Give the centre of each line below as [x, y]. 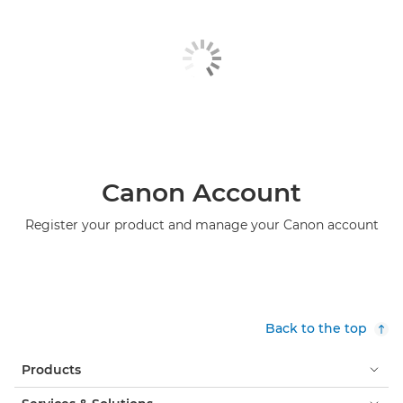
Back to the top [316, 328]
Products [51, 369]
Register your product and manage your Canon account [201, 224]
